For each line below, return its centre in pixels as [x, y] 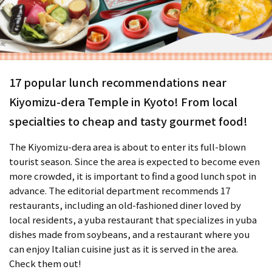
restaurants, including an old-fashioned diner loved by [125, 205]
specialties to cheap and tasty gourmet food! [128, 121]
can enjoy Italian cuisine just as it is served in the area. [124, 248]
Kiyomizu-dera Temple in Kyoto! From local [123, 101]
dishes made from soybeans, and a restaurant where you [129, 234]
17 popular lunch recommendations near [118, 82]
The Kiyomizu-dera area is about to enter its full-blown [127, 146]
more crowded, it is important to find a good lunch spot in [133, 175]
